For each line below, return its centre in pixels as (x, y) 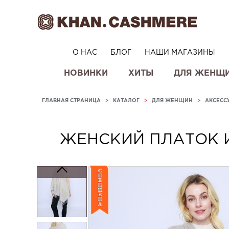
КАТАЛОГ (126, 100)
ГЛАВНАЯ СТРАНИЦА (71, 100)
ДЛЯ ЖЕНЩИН (172, 100)
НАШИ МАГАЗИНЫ (180, 52)
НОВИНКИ (86, 73)
